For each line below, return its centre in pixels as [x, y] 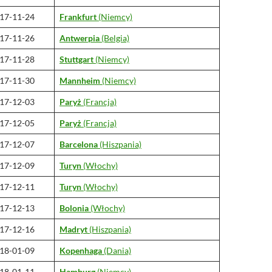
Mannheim [80, 80]
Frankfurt [79, 17]
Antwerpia [80, 38]
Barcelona [79, 144]
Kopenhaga [81, 250]
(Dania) [117, 250]
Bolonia [74, 208]
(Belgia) [115, 38]
